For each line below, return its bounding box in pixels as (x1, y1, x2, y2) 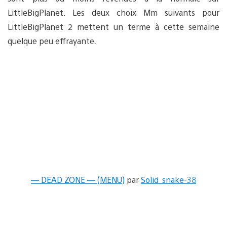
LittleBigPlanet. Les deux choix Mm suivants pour (8, 7, 219, 18)
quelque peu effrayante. (8, 35, 97, 46)
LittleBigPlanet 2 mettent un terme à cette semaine (8, 21, 219, 32)
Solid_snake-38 (141, 174, 196, 185)
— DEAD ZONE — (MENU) (31, 174, 125, 185)
